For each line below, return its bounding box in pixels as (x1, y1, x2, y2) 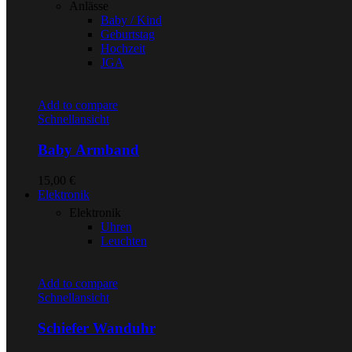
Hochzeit (101, 42, 145, 56)
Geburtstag (101, 27, 155, 42)
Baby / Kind (101, 13, 162, 27)
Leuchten (101, 233, 147, 247)
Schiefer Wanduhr (38, 319, 156, 336)
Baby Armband (38, 141, 139, 159)
